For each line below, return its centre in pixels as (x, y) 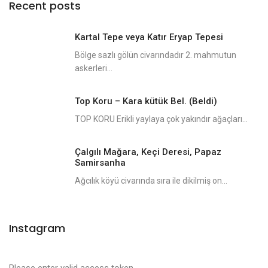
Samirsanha (100, 162)
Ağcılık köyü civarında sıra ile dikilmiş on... (151, 180)
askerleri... (94, 68)
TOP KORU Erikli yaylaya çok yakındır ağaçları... (161, 119)
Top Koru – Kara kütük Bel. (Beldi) (146, 101)
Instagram (37, 228)
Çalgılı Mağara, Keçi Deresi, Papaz (148, 152)
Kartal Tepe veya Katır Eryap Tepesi (149, 37)
